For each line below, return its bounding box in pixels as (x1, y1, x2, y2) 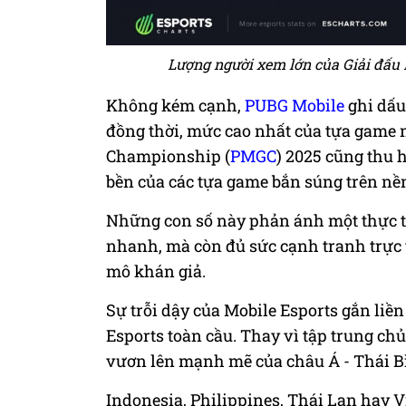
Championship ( (106, 144, 230, 167)
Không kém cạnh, (106, 93, 245, 116)
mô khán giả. (106, 259, 206, 282)
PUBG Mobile (245, 93, 344, 116)
